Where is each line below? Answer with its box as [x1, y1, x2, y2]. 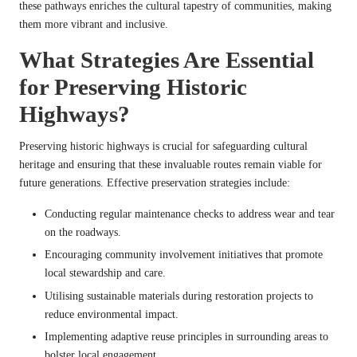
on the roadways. [45, 226, 121, 239]
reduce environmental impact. [45, 308, 178, 320]
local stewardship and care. [45, 267, 166, 280]
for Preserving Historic [19, 74, 247, 100]
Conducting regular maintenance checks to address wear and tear [45, 208, 335, 221]
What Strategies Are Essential [19, 47, 314, 73]
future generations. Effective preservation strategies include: [19, 177, 290, 190]
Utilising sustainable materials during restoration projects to [45, 289, 313, 302]
